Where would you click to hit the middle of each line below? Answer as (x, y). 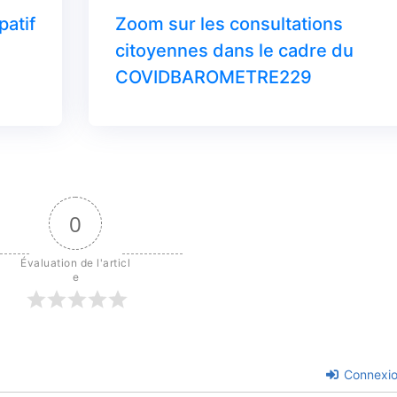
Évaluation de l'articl (76, 262)
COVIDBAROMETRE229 (214, 77)
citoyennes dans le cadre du (235, 50)
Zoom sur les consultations (230, 23)
